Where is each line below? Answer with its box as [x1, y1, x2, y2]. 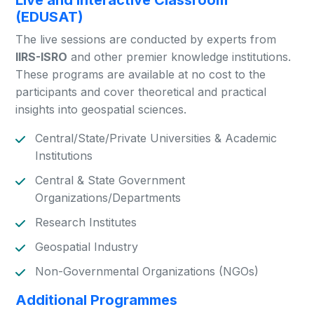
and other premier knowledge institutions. [67, 50, 292, 64]
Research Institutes [35, 215, 137, 229]
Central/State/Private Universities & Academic [35, 131, 278, 145]
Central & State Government [35, 173, 186, 187]
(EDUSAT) [15, 8, 84, 25]
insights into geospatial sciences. [15, 102, 187, 116]
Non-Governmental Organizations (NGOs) [35, 264, 259, 278]
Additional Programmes [15, 292, 178, 308]
